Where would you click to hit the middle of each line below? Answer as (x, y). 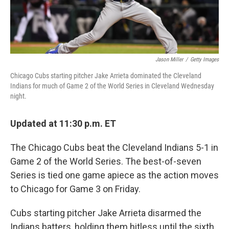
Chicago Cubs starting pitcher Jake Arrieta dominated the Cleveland (106, 76)
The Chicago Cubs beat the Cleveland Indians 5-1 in (114, 148)
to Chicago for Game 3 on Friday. (75, 189)
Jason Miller (169, 60)
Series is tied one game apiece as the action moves (114, 175)
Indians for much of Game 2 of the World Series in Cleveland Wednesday (112, 86)
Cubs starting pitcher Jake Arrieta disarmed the (106, 213)
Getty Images (204, 60)
